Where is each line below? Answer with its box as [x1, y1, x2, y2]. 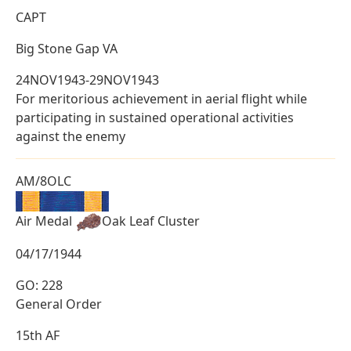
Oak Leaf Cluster [102, 212, 200, 230]
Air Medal [16, 212, 75, 230]
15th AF [16, 326, 60, 344]
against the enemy [16, 127, 125, 145]
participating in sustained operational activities [16, 108, 294, 126]
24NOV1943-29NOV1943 [16, 71, 159, 89]
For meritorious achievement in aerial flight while [16, 89, 307, 107]
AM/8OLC [16, 172, 71, 190]
